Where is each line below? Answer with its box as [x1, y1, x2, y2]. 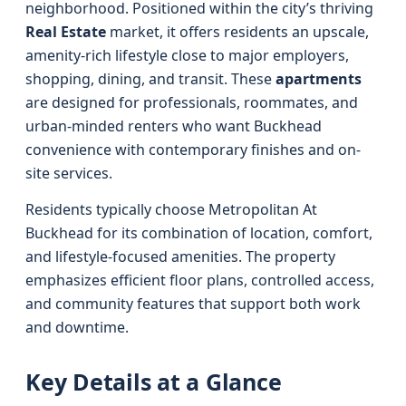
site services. [25, 163, 112, 183]
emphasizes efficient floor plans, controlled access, [25, 270, 374, 290]
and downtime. [25, 317, 129, 337]
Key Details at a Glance [25, 366, 282, 397]
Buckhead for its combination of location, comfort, [25, 223, 372, 243]
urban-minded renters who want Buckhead [25, 116, 322, 136]
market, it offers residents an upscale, [106, 22, 369, 42]
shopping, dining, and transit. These [25, 69, 275, 89]
